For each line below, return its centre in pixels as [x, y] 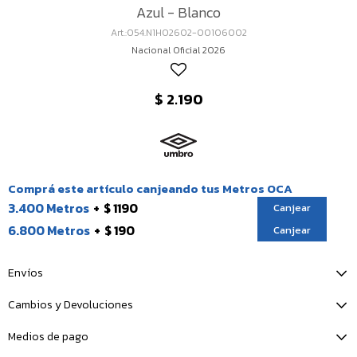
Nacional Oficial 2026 [178, 50]
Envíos [25, 273]
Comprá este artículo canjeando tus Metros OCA [150, 188]
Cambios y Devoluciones [71, 305]
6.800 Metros [49, 230]
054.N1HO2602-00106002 [186, 33]
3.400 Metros [49, 208]
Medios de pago [48, 337]
